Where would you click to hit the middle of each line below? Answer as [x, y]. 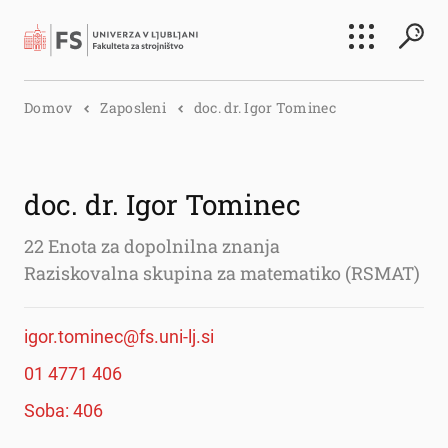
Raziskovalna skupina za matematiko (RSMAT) [222, 273]
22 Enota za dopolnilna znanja [152, 246]
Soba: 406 [63, 410]
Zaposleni [133, 107]
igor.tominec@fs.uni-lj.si [119, 336]
